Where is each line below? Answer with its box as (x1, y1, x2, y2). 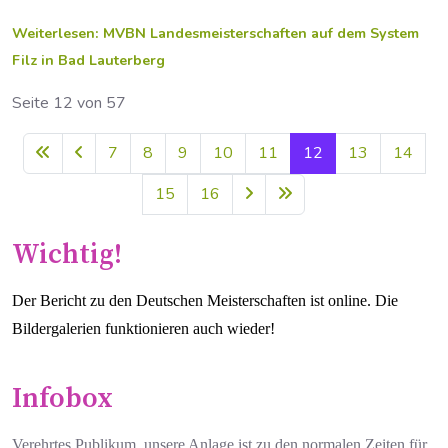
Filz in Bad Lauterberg (12, 51, 165, 71)
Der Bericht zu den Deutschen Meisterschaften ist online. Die (12, 292, 398, 310)
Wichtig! (12, 238, 122, 273)
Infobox (12, 382, 113, 417)
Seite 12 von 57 (12, 92, 126, 115)
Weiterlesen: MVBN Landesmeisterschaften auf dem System (12, 24, 419, 44)
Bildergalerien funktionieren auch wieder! (12, 320, 275, 338)
